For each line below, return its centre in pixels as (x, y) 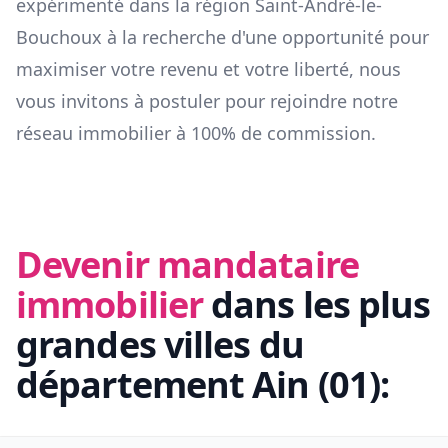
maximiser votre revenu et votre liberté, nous (208, 69)
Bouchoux (59, 37)
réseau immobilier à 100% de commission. (196, 133)
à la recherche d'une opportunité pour (265, 37)
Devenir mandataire (187, 265)
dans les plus (321, 305)
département (134, 385)
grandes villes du (160, 345)
